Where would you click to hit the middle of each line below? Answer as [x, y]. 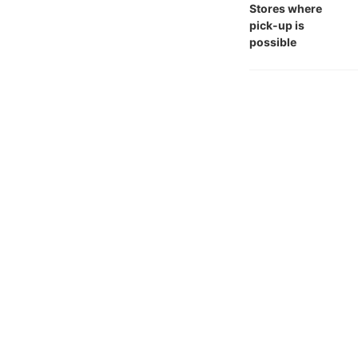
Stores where [286, 8]
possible [273, 42]
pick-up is [277, 25]
